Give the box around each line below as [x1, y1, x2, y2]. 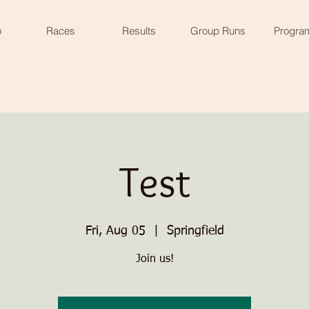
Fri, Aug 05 [85, 225, 146, 237]
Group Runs [190, 24, 246, 37]
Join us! [135, 254, 174, 265]
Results [122, 24, 156, 37]
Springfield [166, 225, 224, 237]
